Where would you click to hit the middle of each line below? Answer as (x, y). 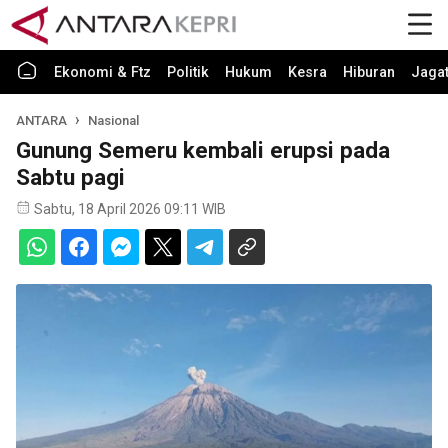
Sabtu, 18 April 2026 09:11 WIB (130, 209)
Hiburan (369, 72)
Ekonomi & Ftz (102, 72)
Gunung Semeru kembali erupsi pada (203, 150)
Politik (188, 72)
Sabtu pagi (70, 177)
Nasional (114, 120)
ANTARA (41, 120)
